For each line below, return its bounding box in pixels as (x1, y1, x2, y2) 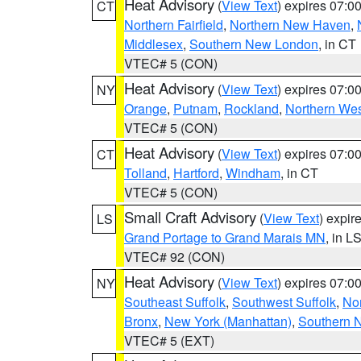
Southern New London (189, 35, 318, 53)
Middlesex (124, 35, 183, 53)
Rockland (224, 99, 279, 118)
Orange (124, 99, 167, 118)
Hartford (173, 164, 219, 182)
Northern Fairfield (124, 15, 223, 34)
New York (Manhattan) (164, 312, 292, 330)
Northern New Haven (230, 15, 351, 34)
